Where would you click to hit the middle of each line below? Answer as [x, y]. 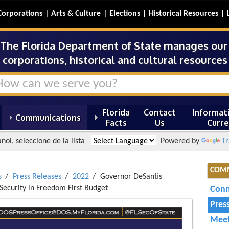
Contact [160, 112]
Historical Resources [184, 14]
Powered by [179, 141]
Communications [48, 118]
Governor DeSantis [131, 177]
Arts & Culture [76, 14]
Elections [125, 14]
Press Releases [37, 177]
